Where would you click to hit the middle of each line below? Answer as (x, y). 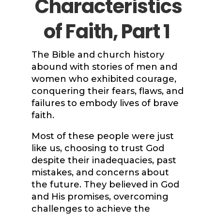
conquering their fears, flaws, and (107, 91)
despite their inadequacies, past (104, 161)
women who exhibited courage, (104, 79)
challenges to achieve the (91, 209)
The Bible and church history (98, 55)
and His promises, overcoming (100, 197)
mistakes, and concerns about (100, 173)
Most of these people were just (102, 136)
